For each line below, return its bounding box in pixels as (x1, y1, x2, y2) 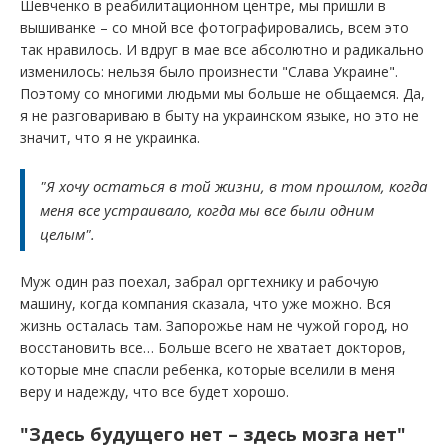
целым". (40, 224, 95, 244)
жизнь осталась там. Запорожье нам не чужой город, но (20, 316, 409, 335)
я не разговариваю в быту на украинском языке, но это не (20, 106, 419, 125)
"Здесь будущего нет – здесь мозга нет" (20, 422, 406, 446)
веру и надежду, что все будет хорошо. (20, 382, 289, 401)
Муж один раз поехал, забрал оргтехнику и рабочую (20, 272, 379, 291)
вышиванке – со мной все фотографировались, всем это (20, 18, 409, 37)
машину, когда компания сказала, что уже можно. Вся (20, 294, 391, 313)
